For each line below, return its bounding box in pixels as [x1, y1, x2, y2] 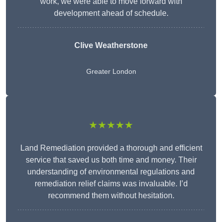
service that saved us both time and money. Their [25, 156, 197, 165]
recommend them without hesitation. [48, 191, 174, 200]
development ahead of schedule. [54, 9, 168, 18]
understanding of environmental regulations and [27, 167, 195, 176]
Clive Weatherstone [74, 41, 148, 50]
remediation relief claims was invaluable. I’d [34, 179, 188, 188]
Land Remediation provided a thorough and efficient [20, 144, 202, 153]
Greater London [86, 67, 136, 76]
